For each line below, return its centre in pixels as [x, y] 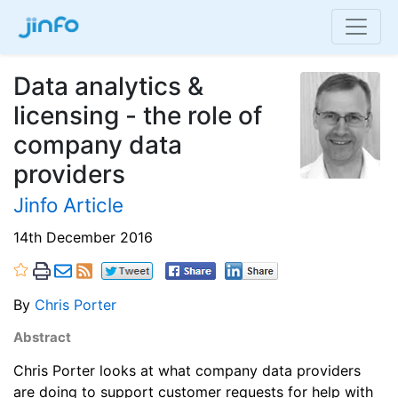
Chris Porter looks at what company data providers [187, 371]
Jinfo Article [68, 204]
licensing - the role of [138, 115]
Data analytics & [108, 86]
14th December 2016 [83, 238]
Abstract [42, 338]
